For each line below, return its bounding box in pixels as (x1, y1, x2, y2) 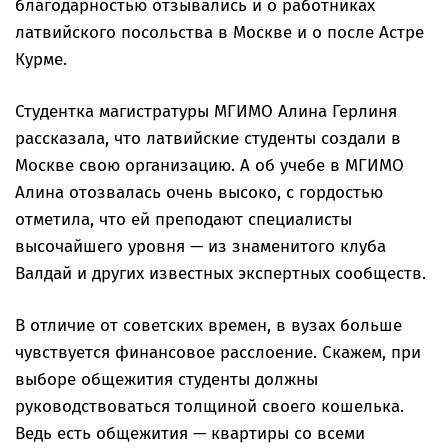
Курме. (15, 49, 67, 71)
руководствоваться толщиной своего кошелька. (15, 396, 404, 418)
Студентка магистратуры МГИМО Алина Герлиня (15, 101, 397, 123)
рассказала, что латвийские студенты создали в (15, 128, 401, 150)
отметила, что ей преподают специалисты (15, 209, 352, 231)
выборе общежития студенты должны (15, 369, 318, 391)
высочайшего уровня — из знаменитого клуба (15, 236, 386, 258)
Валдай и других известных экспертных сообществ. (15, 263, 426, 285)
